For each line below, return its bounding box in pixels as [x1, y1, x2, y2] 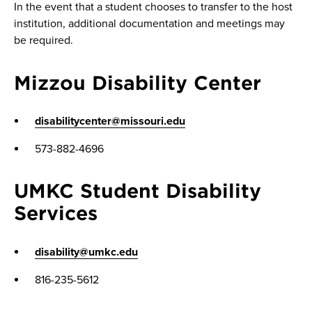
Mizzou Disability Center [14, 71, 261, 93]
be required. [14, 33, 73, 47]
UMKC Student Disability [14, 180, 261, 202]
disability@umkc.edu [35, 244, 138, 259]
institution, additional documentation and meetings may [14, 16, 285, 31]
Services [14, 202, 97, 224]
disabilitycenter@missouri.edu [35, 114, 185, 128]
